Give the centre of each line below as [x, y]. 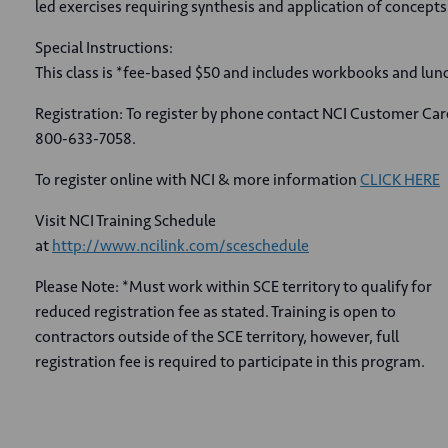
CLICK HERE [400, 179]
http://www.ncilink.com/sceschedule [180, 245]
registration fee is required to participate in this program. [230, 361]
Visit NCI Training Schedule [125, 220]
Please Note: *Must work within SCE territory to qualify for [233, 286]
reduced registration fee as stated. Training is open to [215, 311]
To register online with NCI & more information [197, 179]
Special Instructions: [104, 47]
